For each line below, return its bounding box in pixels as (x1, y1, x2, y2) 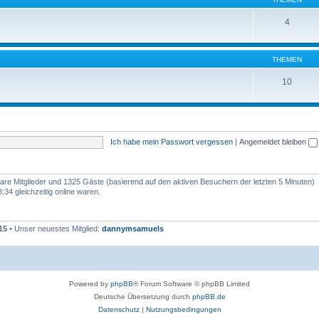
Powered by (69, 279, 110, 288)
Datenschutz (98, 305, 140, 313)
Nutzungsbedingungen (145, 305, 221, 313)
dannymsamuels (102, 224, 164, 233)
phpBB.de (192, 292, 226, 300)
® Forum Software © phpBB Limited (133, 279, 250, 288)
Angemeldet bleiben (239, 137, 308, 146)
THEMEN (272, 56, 302, 63)
